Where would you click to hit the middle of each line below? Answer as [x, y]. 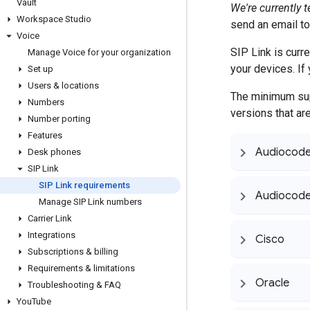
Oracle [272, 283]
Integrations [52, 235]
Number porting [59, 119]
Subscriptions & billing [73, 252]
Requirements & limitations [81, 268]
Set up [40, 69]
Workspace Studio [54, 19]
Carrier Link [50, 218]
